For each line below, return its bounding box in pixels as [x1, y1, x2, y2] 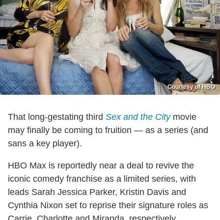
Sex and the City [106, 112, 170, 122]
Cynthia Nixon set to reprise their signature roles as [8, 200, 208, 211]
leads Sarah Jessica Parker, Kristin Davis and [8, 187, 186, 197]
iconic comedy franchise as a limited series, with [8, 174, 196, 184]
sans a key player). [8, 138, 82, 149]
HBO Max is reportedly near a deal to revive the [8, 161, 194, 171]
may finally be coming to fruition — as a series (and [8, 125, 208, 136]
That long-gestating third [8, 112, 106, 122]
